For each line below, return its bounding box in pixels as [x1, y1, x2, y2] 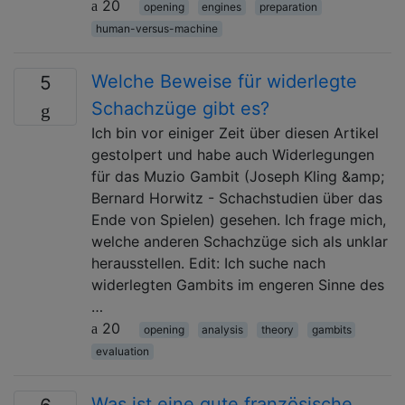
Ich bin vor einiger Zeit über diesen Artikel [91, 123, 379, 142]
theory [260, 322, 294, 336]
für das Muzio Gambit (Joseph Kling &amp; [91, 166, 384, 185]
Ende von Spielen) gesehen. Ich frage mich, [91, 210, 386, 229]
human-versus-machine [95, 21, 218, 35]
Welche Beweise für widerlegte [91, 70, 357, 92]
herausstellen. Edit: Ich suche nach [91, 253, 325, 272]
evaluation [95, 344, 149, 358]
